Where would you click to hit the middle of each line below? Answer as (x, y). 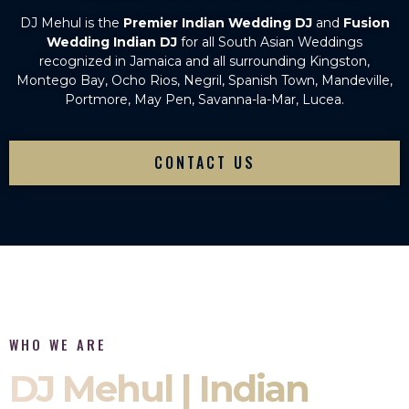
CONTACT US (204, 163)
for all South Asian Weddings (272, 42)
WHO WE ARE (58, 345)
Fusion (366, 22)
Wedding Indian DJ (112, 42)
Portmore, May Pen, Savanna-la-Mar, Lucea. (204, 99)
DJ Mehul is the (71, 22)
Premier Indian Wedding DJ (217, 22)
